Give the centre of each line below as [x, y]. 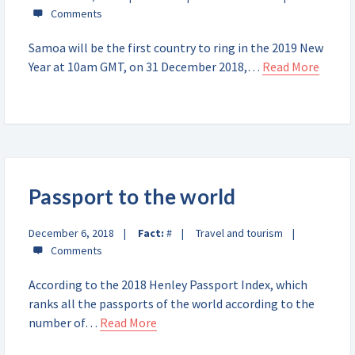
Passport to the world [132, 197]
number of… [64, 323]
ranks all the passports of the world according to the [172, 303]
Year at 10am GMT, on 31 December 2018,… [145, 67]
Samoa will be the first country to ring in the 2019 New [176, 48]
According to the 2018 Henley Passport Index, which [168, 284]
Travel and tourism [239, 233]
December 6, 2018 [71, 233]
